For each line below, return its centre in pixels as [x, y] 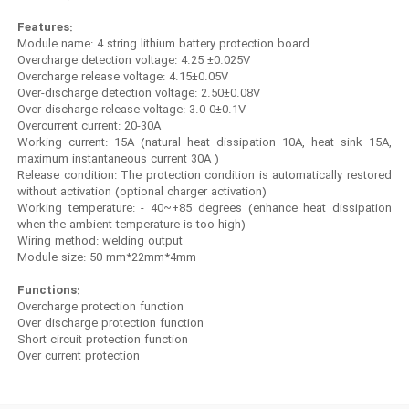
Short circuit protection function [104, 341]
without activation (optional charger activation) [143, 193]
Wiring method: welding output [101, 242]
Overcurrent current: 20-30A [90, 127]
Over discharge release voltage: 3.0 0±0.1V [132, 110]
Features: [46, 28]
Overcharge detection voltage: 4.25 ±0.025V [135, 61]
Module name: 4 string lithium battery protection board [164, 45]
